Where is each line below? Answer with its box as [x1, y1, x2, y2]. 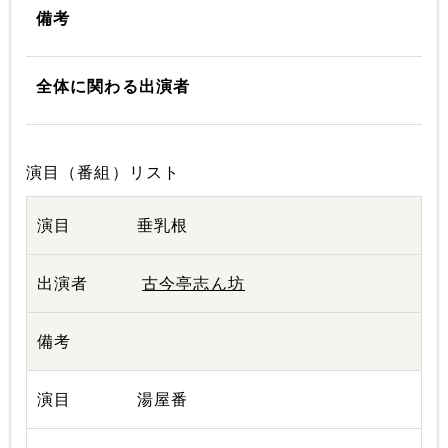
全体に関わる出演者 [36, 78, 191, 95]
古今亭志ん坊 [142, 275, 245, 292]
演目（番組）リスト [26, 164, 181, 181]
